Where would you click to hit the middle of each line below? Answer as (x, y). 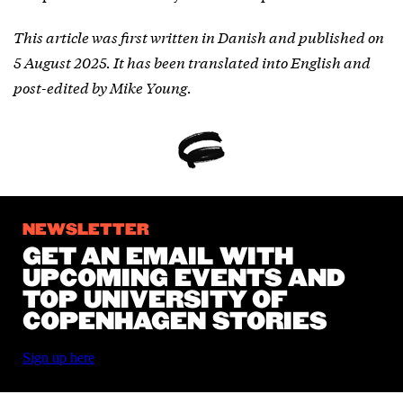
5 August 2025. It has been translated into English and (192, 62)
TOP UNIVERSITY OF (155, 301)
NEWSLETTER (86, 231)
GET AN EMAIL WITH (158, 258)
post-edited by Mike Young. (103, 87)
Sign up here (58, 358)
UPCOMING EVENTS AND (184, 279)
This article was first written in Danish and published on (199, 37)
